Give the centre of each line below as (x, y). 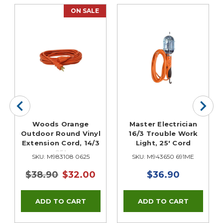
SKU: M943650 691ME (163, 156)
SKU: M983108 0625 (60, 156)
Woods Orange (61, 124)
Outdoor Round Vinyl (61, 133)
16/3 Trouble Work (163, 133)
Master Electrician (163, 124)
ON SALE (85, 11)
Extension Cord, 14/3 (60, 143)
